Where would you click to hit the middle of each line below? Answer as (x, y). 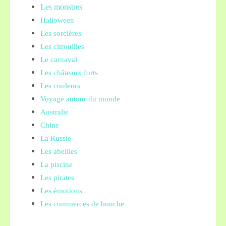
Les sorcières (61, 33)
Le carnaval (59, 60)
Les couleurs (60, 86)
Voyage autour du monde (80, 99)
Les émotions (61, 191)
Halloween (57, 20)
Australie (54, 112)
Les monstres (61, 7)
